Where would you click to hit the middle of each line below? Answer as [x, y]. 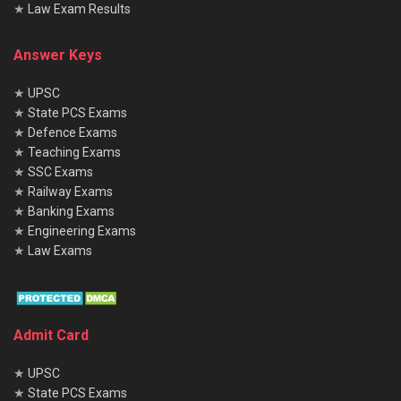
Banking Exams [71, 211]
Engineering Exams [82, 230]
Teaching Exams [74, 152]
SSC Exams [60, 171]
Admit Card [51, 335]
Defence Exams [73, 132]
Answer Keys [58, 55]
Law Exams [60, 250]
